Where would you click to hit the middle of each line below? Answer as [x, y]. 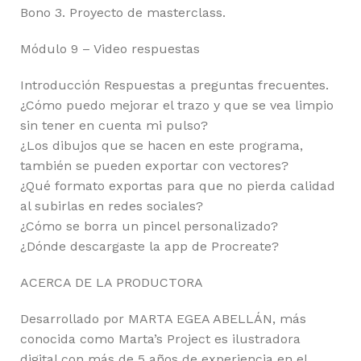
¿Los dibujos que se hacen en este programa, [162, 145]
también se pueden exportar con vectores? [154, 165]
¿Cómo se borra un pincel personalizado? [149, 226]
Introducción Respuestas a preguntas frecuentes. [174, 85]
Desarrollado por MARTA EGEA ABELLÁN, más [163, 318]
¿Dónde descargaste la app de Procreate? [149, 246]
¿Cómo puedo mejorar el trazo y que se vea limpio [177, 105]
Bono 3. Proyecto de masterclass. [123, 12]
